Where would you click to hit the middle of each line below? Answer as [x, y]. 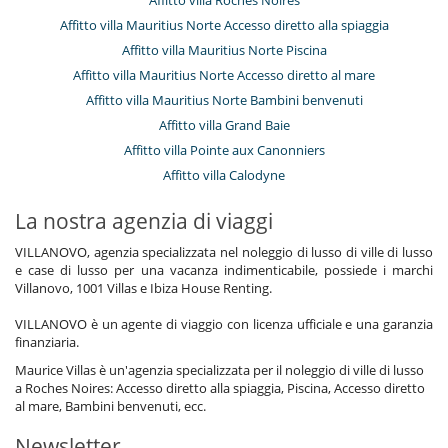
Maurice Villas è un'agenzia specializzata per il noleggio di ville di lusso [219, 369]
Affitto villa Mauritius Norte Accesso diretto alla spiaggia [224, 24]
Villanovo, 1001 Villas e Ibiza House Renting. [143, 287]
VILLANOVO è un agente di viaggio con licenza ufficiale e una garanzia [224, 323]
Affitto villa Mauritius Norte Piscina [224, 49]
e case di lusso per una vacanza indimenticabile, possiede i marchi [224, 269]
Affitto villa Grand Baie [224, 124]
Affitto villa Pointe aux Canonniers [224, 149]
